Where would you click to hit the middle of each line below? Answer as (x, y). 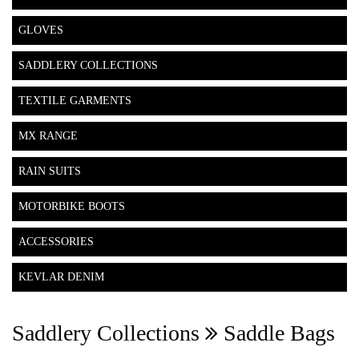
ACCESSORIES (56, 242)
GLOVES (41, 30)
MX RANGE (48, 136)
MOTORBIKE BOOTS (72, 207)
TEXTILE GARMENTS (75, 101)
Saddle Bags (276, 333)
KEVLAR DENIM (61, 277)
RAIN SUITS (50, 171)
